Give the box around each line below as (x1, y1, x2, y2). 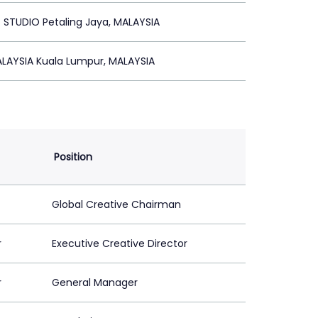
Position (54, 150, 92, 165)
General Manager (52, 275, 138, 290)
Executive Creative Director (52, 236, 187, 251)
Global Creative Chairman (52, 197, 181, 212)
